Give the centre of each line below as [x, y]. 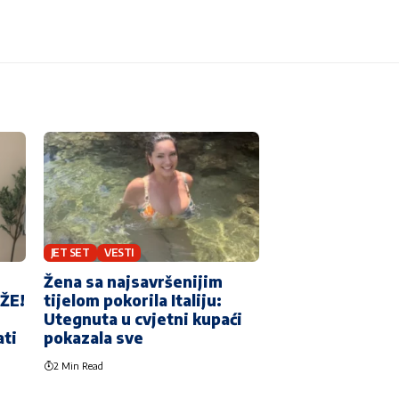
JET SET [70, 253]
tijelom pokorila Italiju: [132, 300]
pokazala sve [93, 337]
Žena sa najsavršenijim [133, 281]
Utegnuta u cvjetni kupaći [142, 318]
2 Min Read [78, 365]
